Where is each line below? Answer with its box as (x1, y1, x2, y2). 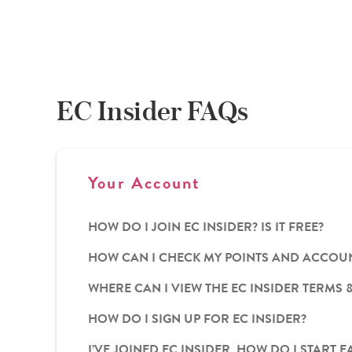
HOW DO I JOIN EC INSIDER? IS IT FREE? (88, 217, 324, 236)
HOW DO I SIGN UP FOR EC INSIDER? (88, 309, 306, 328)
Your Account (88, 169, 201, 196)
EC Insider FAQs (57, 94, 248, 126)
